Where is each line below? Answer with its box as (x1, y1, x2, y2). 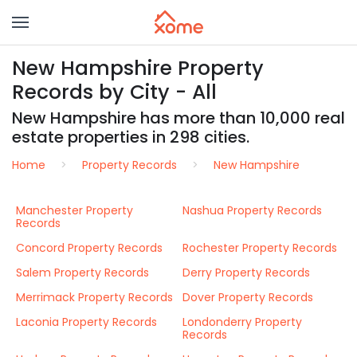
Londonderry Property (182, 314, 302, 330)
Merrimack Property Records (16, 289, 173, 305)
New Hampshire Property (12, 54, 264, 82)
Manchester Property (16, 202, 133, 218)
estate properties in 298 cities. (12, 126, 249, 148)
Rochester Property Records (182, 240, 337, 256)
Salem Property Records (16, 265, 149, 280)
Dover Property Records (182, 289, 313, 305)
